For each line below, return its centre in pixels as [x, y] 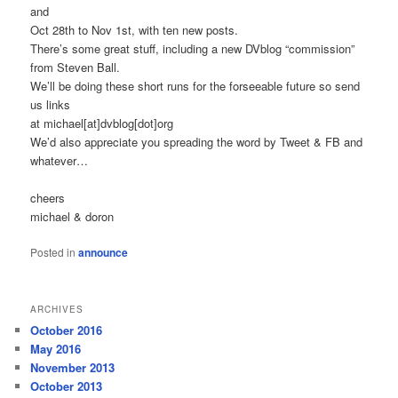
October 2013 [67, 386]
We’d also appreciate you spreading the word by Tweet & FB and [197, 141]
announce [103, 253]
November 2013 [73, 368]
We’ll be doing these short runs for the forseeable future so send [195, 85]
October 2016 [67, 330]
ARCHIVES [57, 310]
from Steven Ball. [76, 67]
